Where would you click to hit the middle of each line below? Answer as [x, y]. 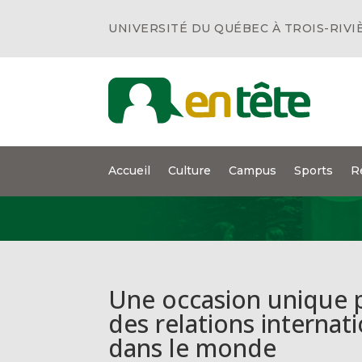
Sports [314, 170]
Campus [253, 170]
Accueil [130, 170]
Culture [190, 170]
